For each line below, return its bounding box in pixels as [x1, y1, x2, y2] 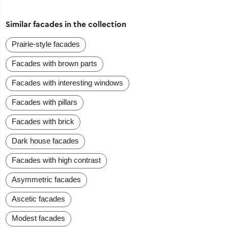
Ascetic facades [12, 194, 66, 204]
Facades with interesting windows [12, 78, 124, 88]
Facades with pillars [12, 98, 78, 107]
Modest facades [12, 214, 66, 223]
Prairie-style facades [12, 40, 80, 49]
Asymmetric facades [12, 175, 81, 184]
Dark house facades [12, 136, 79, 146]
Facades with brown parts [12, 59, 98, 68]
